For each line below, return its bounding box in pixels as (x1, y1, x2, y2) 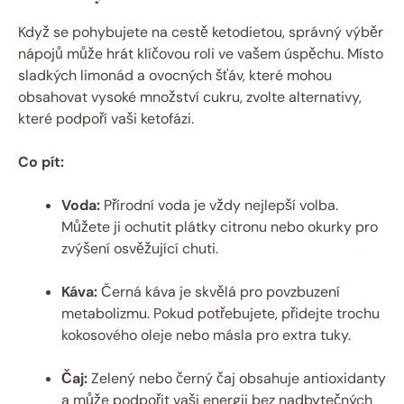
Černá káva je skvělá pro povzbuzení (97, 281, 340, 301)
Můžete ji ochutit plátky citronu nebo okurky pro (61, 216, 378, 236)
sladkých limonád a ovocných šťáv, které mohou (18, 65, 332, 85)
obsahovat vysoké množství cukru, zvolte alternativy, (18, 87, 362, 106)
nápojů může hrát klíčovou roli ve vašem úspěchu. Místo (18, 43, 383, 63)
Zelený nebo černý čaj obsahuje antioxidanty (87, 368, 386, 388)
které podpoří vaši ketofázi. (18, 108, 194, 128)
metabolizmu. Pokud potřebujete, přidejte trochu (61, 303, 380, 323)
